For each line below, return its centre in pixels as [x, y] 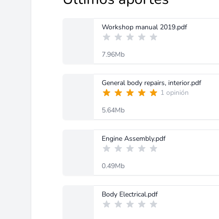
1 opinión [175, 93]
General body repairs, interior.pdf [152, 83]
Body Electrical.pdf [130, 194]
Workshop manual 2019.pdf [144, 27]
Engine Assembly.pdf [134, 139]
